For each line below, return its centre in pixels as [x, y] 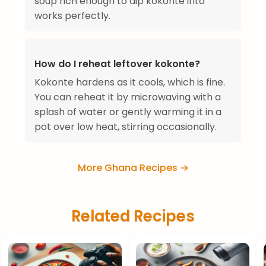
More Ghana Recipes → [133, 167]
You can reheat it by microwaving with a [128, 97]
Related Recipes [133, 216]
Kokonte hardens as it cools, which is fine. [130, 82]
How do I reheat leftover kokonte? [117, 64]
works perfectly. [72, 15]
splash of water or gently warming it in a [128, 112]
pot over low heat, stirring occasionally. [126, 126]
